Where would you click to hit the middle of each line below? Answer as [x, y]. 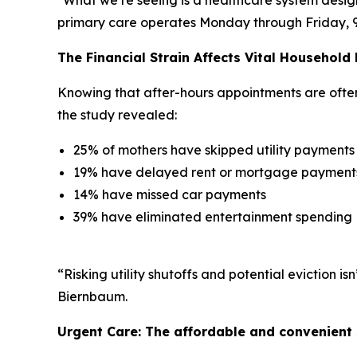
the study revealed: [117, 114]
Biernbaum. [92, 296]
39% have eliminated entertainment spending [213, 216]
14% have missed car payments [170, 194]
